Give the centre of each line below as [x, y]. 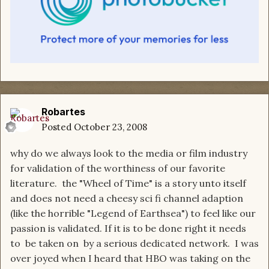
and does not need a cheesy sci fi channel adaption [127, 198]
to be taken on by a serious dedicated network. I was [134, 243]
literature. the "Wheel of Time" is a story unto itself [128, 183]
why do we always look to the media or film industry [129, 153]
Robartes [63, 112]
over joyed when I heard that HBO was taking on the [130, 258]
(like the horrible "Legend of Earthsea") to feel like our [133, 213]
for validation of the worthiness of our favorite [118, 168]
